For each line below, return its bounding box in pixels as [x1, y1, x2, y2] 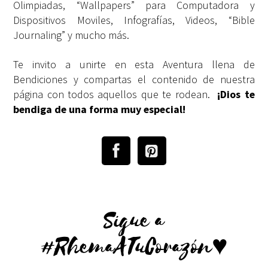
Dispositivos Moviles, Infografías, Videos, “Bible [13, 13, 255, 28]
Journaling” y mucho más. [13, 28, 132, 42]
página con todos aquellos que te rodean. [13, 87, 218, 101]
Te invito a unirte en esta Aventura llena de [13, 57, 255, 71]
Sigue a [103, 206, 165, 237]
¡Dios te [217, 87, 255, 101]
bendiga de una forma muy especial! [13, 102, 186, 116]
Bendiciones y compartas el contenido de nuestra [13, 72, 255, 86]
